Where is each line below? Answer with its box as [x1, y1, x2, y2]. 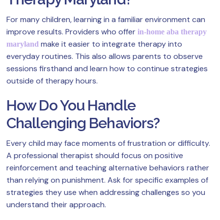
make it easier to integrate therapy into [41, 39, 182, 50]
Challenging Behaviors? [6, 114, 160, 132]
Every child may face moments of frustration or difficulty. [6, 138, 210, 149]
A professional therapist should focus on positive [6, 150, 183, 161]
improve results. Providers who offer [6, 27, 137, 37]
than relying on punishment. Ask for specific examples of [6, 175, 208, 186]
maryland [6, 40, 39, 49]
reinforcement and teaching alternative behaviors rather [6, 163, 209, 173]
